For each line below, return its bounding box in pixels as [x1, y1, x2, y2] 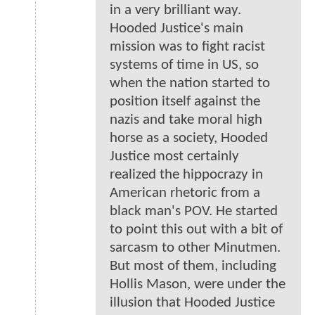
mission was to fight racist [110, 39, 265, 54]
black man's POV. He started [110, 203, 278, 219]
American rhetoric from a [110, 185, 260, 200]
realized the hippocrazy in [110, 167, 263, 182]
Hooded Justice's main [110, 20, 243, 36]
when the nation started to [110, 75, 270, 91]
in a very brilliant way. [110, 2, 241, 18]
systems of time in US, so [110, 57, 259, 72]
